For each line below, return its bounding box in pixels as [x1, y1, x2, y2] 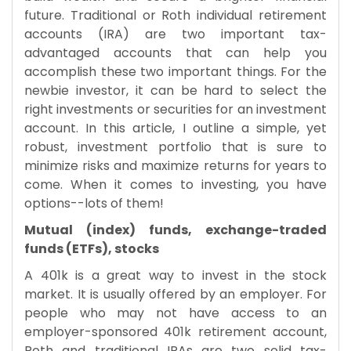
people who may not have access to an [24, 304, 327, 323]
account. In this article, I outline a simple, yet [24, 119, 327, 138]
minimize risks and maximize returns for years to [24, 157, 327, 175]
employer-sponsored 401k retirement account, [24, 323, 327, 342]
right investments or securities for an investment [24, 100, 327, 119]
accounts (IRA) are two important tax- [24, 25, 327, 44]
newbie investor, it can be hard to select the [24, 81, 327, 100]
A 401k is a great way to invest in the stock [24, 266, 327, 285]
